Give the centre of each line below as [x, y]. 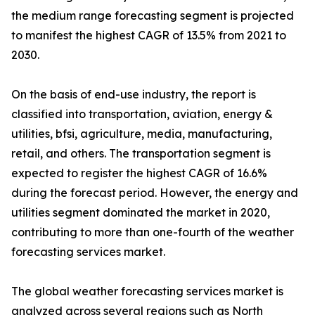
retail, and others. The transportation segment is [141, 153]
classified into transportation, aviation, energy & [142, 114]
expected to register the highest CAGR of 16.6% [139, 173]
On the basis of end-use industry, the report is [134, 94]
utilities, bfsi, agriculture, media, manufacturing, [142, 134]
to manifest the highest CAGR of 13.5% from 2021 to [149, 35]
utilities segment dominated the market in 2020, [141, 212]
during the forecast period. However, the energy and [155, 193]
